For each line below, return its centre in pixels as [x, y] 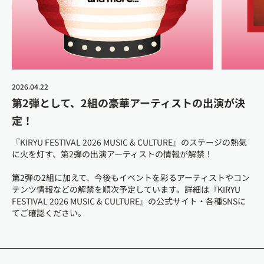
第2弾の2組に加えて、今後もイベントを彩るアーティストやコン [131, 177]
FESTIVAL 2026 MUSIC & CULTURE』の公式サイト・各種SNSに [129, 201]
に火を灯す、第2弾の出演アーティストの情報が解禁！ [112, 154]
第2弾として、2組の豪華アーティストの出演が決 [128, 102]
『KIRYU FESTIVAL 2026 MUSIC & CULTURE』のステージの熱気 [129, 142]
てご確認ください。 [49, 212]
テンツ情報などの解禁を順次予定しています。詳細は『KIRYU [126, 189]
